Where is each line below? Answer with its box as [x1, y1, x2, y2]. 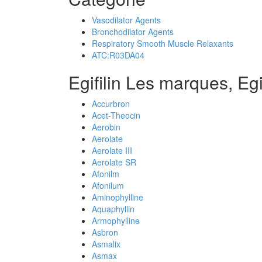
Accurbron [92, 98, 130, 109]
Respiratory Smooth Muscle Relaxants [92, 37, 233, 49]
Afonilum [92, 180, 124, 191]
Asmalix [92, 238, 120, 250]
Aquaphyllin [92, 203, 135, 215]
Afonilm [92, 168, 119, 180]
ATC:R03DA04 [92, 49, 144, 61]
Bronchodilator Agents [92, 26, 174, 37]
